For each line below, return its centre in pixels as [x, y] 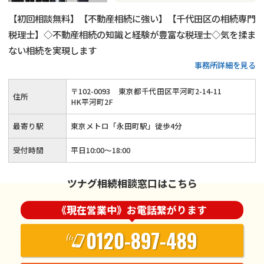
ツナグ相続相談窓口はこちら [132, 183]
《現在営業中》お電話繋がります [132, 210]
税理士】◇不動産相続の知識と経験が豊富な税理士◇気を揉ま [132, 34]
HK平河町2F [92, 101]
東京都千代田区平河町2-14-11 [170, 91]
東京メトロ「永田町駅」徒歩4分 [126, 126]
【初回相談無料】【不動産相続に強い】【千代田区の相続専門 [132, 19]
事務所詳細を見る [225, 65]
